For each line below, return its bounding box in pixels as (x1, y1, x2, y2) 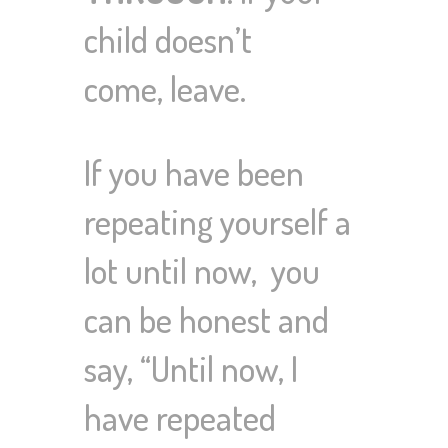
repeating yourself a (84, 199, 351, 244)
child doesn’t (84, 17, 252, 62)
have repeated (84, 395, 276, 440)
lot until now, (84, 248, 264, 293)
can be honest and (84, 297, 329, 342)
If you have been (84, 150, 304, 195)
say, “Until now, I (84, 346, 298, 391)
